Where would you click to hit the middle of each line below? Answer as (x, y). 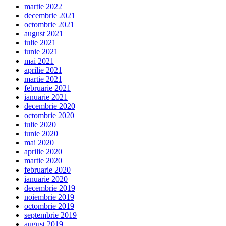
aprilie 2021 (43, 70)
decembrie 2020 (50, 106)
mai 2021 (39, 61)
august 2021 (44, 34)
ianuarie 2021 (46, 97)
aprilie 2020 (43, 152)
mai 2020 (39, 143)
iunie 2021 (41, 52)
